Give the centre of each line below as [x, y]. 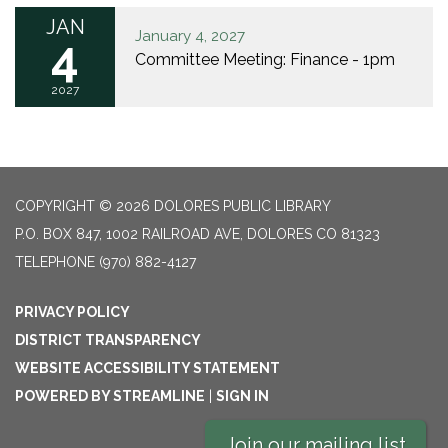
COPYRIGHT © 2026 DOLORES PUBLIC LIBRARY [173, 206]
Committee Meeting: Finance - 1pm [265, 59]
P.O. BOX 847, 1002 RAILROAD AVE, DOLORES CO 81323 [197, 234]
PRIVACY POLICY [72, 312]
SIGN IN [242, 396]
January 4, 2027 [190, 36]
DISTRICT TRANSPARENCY [108, 340]
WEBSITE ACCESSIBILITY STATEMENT [147, 368]
